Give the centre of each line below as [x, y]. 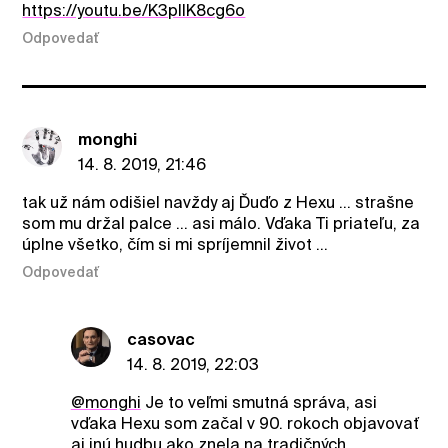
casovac [160, 339]
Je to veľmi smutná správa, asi [258, 402]
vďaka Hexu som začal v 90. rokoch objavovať [244, 423]
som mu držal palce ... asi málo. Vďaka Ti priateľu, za [221, 224]
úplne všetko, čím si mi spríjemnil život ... [175, 245]
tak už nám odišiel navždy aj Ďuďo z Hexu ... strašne [218, 203]
